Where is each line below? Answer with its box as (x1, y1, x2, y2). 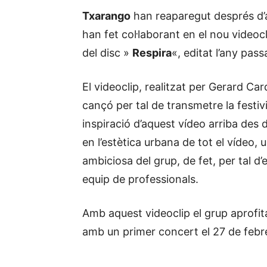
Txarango (82, 10, 131, 22)
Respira (132, 46, 172, 59)
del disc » (82, 46, 132, 59)
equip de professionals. (82, 173, 198, 185)
